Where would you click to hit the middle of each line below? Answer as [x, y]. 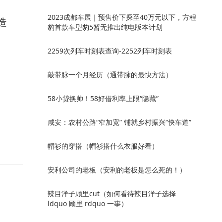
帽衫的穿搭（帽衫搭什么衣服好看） [103, 146]
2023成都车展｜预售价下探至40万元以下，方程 [122, 17]
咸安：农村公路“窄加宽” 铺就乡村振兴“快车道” [119, 122]
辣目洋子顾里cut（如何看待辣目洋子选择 [112, 194]
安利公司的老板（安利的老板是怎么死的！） [117, 170]
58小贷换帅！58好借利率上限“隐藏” [103, 98]
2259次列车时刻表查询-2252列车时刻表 [110, 51]
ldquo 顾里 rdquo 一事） [88, 203]
